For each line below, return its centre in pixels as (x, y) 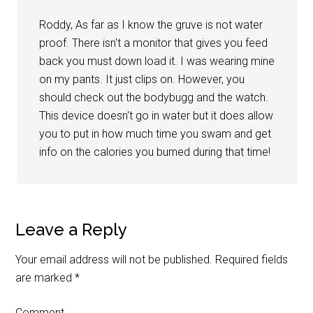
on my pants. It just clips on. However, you (142, 80)
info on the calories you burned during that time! (155, 152)
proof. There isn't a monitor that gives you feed (154, 43)
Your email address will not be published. (114, 260)
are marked (45, 278)
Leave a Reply (72, 230)
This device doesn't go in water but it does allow (156, 116)
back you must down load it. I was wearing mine (157, 61)
